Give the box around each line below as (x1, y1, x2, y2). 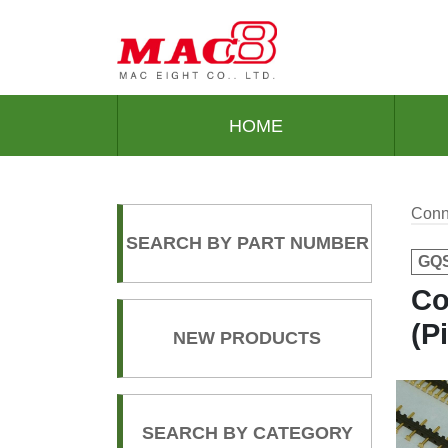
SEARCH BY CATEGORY (141, 423, 353, 444)
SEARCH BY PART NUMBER (125, 233, 369, 254)
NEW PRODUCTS (173, 328, 321, 349)
